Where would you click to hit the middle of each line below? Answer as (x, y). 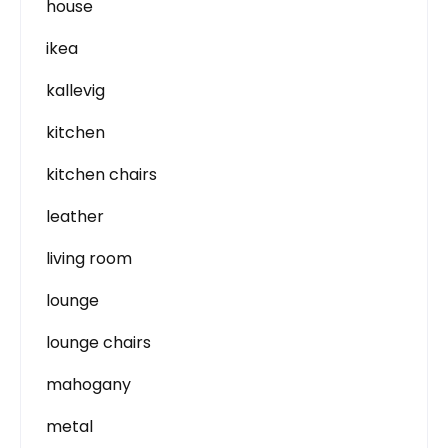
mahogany (88, 384)
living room (89, 258)
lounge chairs (98, 342)
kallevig (75, 90)
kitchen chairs (101, 174)
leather (75, 216)
